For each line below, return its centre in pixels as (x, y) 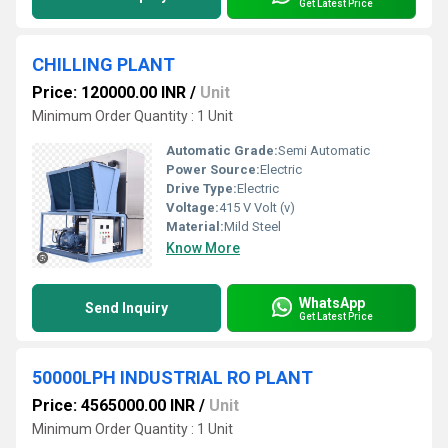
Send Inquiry (126, 308)
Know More (203, 248)
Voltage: (192, 207)
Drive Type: (201, 188)
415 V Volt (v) (257, 207)
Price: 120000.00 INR (109, 92)
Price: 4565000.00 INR (113, 405)
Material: (195, 226)
